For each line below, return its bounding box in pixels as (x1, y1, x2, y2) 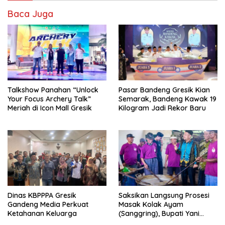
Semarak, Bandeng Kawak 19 (119, 94, 216, 104)
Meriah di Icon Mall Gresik (8, 103, 92, 113)
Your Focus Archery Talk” (8, 94, 91, 104)
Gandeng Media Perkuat (8, 200, 88, 209)
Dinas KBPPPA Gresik (8, 191, 76, 200)
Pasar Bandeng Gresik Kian (119, 85, 210, 95)
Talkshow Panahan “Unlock (8, 85, 98, 95)
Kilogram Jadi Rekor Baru (119, 103, 206, 113)
